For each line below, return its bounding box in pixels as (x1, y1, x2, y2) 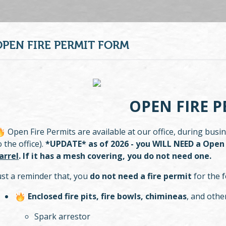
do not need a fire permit (90, 171, 192, 182)
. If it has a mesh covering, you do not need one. (19, 150, 212, 162)
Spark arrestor (34, 211, 91, 222)
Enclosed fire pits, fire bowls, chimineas (26, 191, 187, 202)
